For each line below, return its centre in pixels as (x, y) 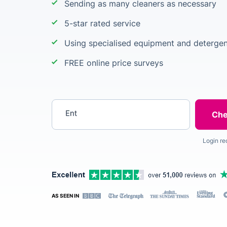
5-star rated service (102, 23)
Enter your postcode (93, 106)
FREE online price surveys (114, 63)
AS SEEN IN (66, 196)
